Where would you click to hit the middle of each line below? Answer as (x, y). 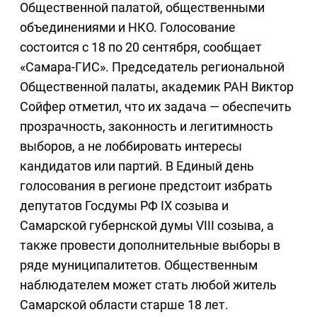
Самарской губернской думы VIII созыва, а (147, 226)
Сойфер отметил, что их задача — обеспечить (156, 107)
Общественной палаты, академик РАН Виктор (157, 87)
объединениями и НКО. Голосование (128, 28)
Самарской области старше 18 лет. (124, 305)
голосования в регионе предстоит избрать (146, 186)
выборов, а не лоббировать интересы (131, 146)
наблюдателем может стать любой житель (148, 285)
